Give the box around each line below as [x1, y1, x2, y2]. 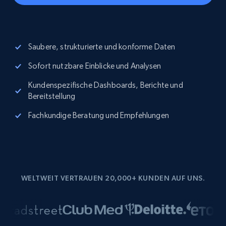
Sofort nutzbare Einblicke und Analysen [28, 61, 161, 71]
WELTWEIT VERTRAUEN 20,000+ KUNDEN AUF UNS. [21, 174, 205, 182]
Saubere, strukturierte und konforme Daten [28, 42, 176, 51]
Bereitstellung [28, 91, 76, 101]
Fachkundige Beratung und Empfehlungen [28, 110, 169, 120]
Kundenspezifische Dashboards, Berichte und [28, 80, 183, 90]
